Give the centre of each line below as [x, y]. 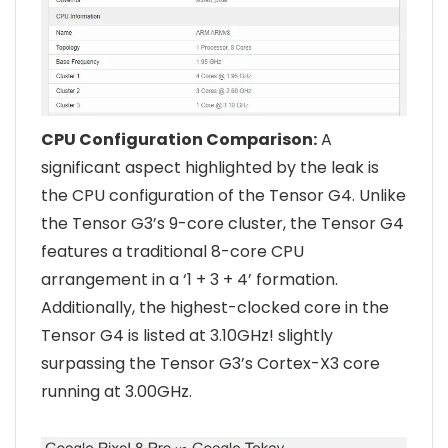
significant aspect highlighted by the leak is [210, 167]
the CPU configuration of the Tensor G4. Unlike [223, 195]
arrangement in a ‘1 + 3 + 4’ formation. [189, 279]
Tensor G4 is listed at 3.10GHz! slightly [187, 335]
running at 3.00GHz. [116, 391]
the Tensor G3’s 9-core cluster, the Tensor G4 [222, 223]
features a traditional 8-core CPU [172, 251]
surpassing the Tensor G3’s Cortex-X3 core [210, 363]
